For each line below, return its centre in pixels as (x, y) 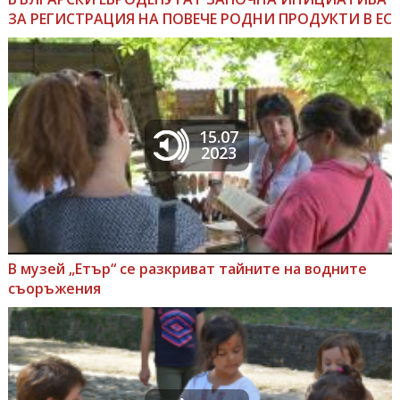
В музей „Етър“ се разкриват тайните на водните (187, 268)
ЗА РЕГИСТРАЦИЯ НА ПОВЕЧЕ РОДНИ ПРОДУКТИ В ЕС (200, 18)
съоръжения (54, 288)
